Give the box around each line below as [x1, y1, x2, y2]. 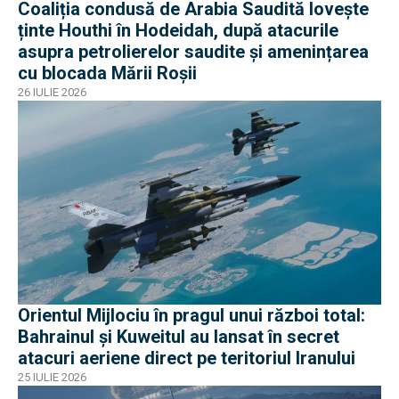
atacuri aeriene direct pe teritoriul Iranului [18, 347, 355, 370]
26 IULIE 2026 [18, 85, 86, 99]
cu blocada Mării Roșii [18, 61, 197, 84]
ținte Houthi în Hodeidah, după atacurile [18, 19, 338, 41]
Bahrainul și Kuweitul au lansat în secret [18, 326, 339, 348]
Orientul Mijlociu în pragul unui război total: [18, 305, 365, 327]
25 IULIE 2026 [18, 370, 86, 385]
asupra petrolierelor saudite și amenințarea [18, 40, 369, 62]
